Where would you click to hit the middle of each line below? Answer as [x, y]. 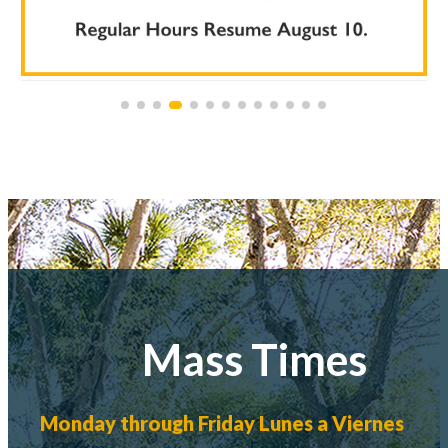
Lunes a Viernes [331, 423]
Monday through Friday [147, 423]
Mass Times [254, 359]
